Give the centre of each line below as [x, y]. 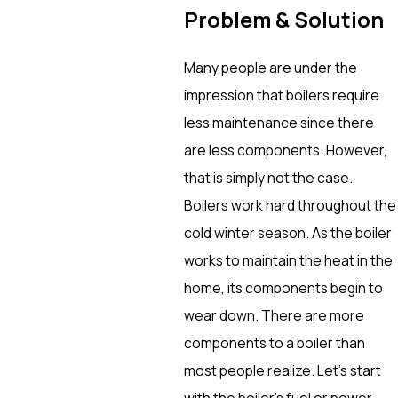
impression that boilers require [281, 95]
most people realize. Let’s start [282, 370]
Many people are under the [270, 67]
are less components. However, [285, 150]
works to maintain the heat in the [288, 260]
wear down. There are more [274, 315]
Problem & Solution [283, 20]
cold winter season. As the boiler [287, 232]
